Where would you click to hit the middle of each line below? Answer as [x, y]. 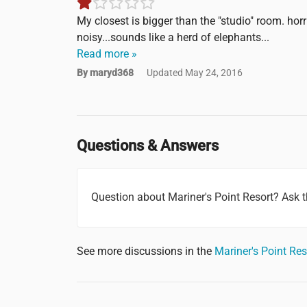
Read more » [107, 54]
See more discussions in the [146, 251]
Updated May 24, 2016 [195, 73]
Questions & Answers [148, 146]
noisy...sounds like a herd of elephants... [173, 38]
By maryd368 [106, 73]
